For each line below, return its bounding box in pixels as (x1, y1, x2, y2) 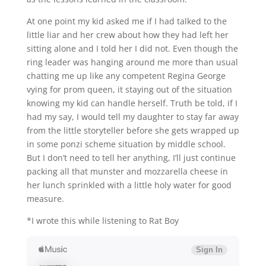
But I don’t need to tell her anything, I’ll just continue (26, 152, 236, 163)
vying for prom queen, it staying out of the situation (26, 84, 232, 95)
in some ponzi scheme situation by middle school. (26, 138, 226, 150)
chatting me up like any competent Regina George (26, 70, 226, 81)
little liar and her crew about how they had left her (26, 29, 229, 40)
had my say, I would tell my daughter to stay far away (26, 111, 239, 122)
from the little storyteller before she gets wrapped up (26, 125, 239, 136)
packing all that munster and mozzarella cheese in (26, 166, 228, 177)
